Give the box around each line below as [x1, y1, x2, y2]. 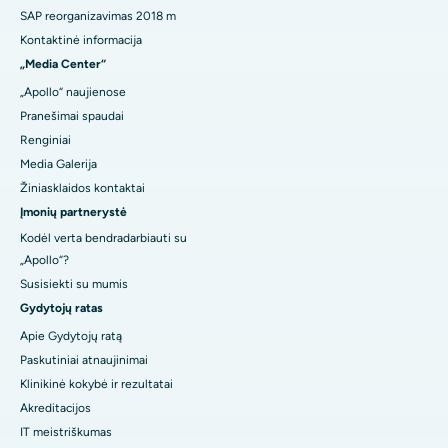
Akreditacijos [20, 401, 91, 416]
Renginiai [20, 133, 71, 148]
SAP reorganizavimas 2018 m [20, 9, 176, 24]
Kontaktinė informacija [20, 33, 142, 48]
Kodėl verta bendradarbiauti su [20, 231, 187, 246]
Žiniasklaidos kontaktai [20, 181, 145, 196]
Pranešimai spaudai [20, 109, 124, 124]
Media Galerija [20, 157, 97, 172]
